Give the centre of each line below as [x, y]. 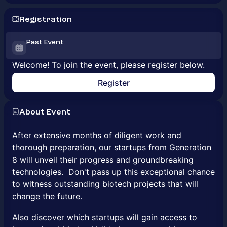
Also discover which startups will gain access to [105, 217]
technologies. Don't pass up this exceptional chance [113, 172]
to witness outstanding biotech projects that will [105, 184]
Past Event [45, 42]
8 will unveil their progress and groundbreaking [103, 160]
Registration [46, 19]
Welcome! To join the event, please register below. [108, 65]
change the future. [47, 196]
